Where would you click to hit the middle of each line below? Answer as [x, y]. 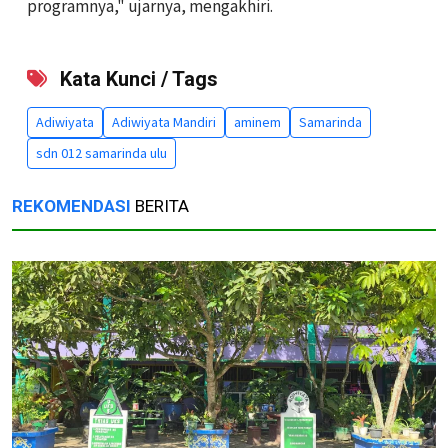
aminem [257, 122]
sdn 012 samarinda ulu [101, 153]
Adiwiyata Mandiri [164, 122]
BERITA [160, 206]
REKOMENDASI [71, 206]
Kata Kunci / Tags [136, 79]
